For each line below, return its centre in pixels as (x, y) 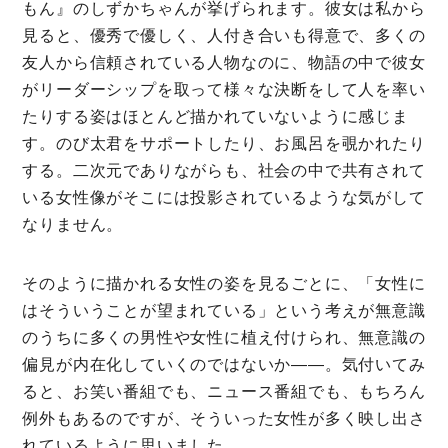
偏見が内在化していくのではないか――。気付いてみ (224, 365)
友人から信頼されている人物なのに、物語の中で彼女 (224, 63)
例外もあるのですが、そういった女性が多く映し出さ (224, 419)
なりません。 (73, 225)
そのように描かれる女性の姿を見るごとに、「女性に (224, 284)
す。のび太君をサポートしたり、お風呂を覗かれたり (224, 144)
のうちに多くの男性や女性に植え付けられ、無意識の (224, 338)
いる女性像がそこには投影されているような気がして (224, 198)
